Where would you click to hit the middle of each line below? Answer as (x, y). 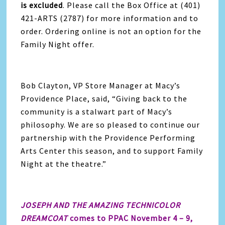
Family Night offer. (58, 44)
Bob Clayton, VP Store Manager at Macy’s (101, 86)
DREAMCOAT (45, 218)
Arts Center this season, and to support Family (112, 151)
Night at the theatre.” (64, 164)
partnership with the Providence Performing (108, 138)
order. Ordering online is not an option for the (111, 31)
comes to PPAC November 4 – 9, (132, 218)
